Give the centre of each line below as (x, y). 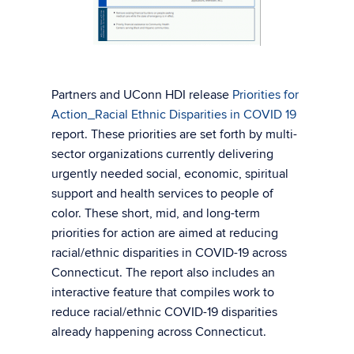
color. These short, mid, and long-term (156, 213)
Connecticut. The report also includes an (163, 273)
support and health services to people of (162, 194)
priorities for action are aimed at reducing (165, 233)
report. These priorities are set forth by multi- (174, 134)
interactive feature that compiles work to (163, 292)
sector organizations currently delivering (162, 154)
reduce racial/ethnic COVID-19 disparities (164, 312)
